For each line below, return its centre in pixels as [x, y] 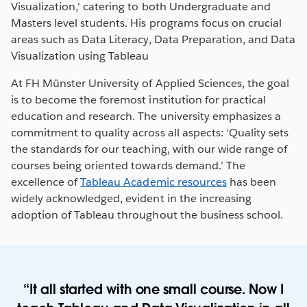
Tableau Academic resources [153, 182]
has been [251, 182]
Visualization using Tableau [82, 56]
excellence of [46, 182]
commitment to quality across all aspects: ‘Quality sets [150, 132]
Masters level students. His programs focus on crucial [147, 23]
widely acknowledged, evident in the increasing [131, 198]
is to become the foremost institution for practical [138, 99]
